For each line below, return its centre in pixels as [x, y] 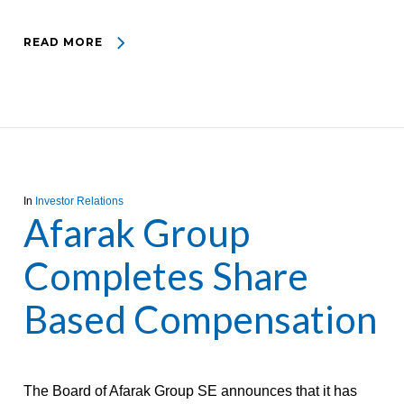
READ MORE [63, 42]
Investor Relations [79, 201]
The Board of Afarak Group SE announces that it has [190, 391]
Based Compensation [200, 319]
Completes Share [165, 276]
